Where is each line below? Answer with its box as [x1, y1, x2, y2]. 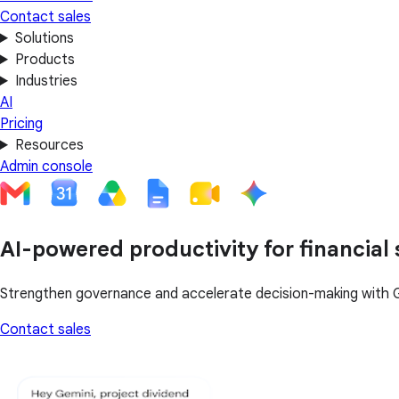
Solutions [14, 29, 74, 47]
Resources [14, 136, 84, 154]
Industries [14, 72, 77, 90]
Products [14, 51, 75, 69]
